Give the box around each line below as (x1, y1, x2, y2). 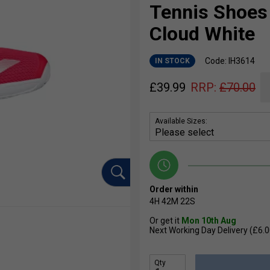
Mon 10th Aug (181, 216, 236, 226)
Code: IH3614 (205, 56, 255, 66)
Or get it (149, 216, 181, 226)
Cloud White (149, 22, 255, 46)
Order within (149, 184, 198, 195)
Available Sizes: (155, 117, 207, 126)
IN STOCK (155, 57, 190, 66)
